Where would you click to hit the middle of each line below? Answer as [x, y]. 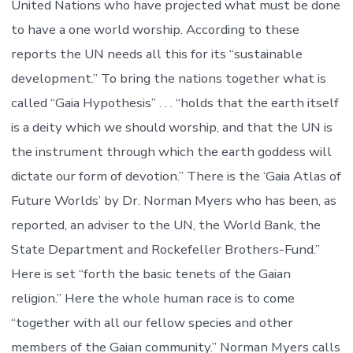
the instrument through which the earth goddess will [171, 152]
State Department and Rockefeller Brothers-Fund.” [165, 250]
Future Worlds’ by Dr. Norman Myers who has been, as [173, 201]
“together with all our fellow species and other [152, 323]
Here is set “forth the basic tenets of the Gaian [150, 274]
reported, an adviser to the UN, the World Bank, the [165, 225]
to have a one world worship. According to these [155, 30]
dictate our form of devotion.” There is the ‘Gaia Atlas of [176, 176]
